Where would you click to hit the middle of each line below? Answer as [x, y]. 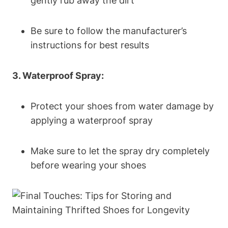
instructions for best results [90, 45]
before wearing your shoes [88, 165]
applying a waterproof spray [92, 120]
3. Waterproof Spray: [58, 75]
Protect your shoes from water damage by [122, 106]
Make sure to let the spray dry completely [120, 151]
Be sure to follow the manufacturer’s [109, 31]
